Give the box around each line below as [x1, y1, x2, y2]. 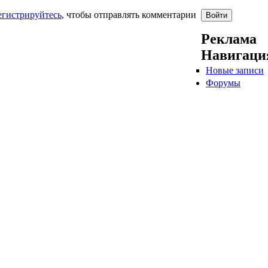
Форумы [206, 78, 240, 89]
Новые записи [206, 65, 264, 76]
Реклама [201, 31, 257, 47]
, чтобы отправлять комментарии [62, 10, 196, 20]
